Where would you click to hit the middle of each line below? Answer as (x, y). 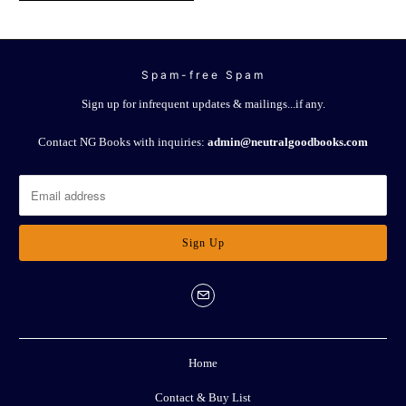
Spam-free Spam (203, 75)
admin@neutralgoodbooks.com (288, 142)
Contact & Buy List (203, 397)
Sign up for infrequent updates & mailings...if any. (203, 104)
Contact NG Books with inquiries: (123, 142)
